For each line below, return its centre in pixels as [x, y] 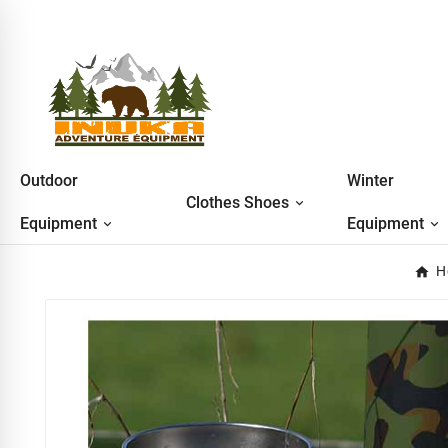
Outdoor [49, 180]
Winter [371, 180]
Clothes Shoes [238, 203]
